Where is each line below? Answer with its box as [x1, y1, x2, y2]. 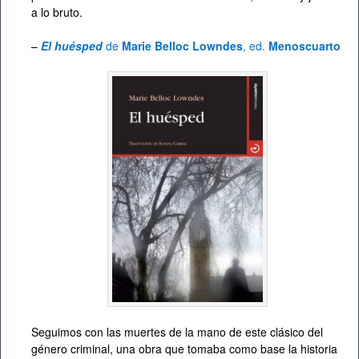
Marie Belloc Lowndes [122, 37, 243, 54]
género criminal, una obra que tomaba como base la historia [31, 340, 337, 357]
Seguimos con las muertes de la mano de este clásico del [31, 323, 323, 340]
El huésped [41, 37, 103, 54]
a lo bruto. [31, 3, 83, 20]
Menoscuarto [268, 37, 344, 54]
